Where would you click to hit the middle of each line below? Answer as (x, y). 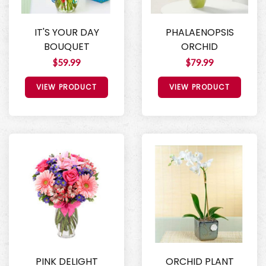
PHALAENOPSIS (199, 33)
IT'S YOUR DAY (66, 33)
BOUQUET (66, 47)
